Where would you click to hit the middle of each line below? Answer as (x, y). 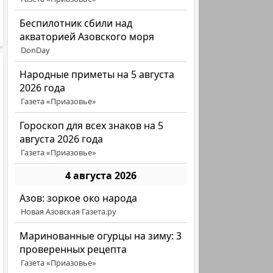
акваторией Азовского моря (87, 37)
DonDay (36, 50)
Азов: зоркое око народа (79, 198)
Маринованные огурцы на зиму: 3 (101, 236)
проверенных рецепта (73, 249)
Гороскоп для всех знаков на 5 (92, 126)
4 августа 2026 (101, 175)
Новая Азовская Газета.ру (69, 211)
